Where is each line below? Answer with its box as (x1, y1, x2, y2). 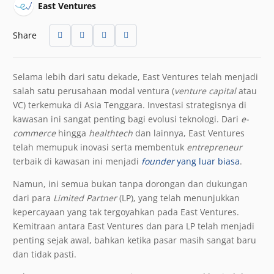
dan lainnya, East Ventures (133, 127, 245, 139)
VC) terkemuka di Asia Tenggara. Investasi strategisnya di (13, 98, 246, 111)
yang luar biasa (174, 155, 240, 167)
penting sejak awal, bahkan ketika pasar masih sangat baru (13, 234, 256, 246)
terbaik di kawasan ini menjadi (13, 155, 141, 167)
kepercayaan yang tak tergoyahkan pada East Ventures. (13, 206, 239, 218)
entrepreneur (187, 141, 242, 153)
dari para (13, 191, 53, 204)
